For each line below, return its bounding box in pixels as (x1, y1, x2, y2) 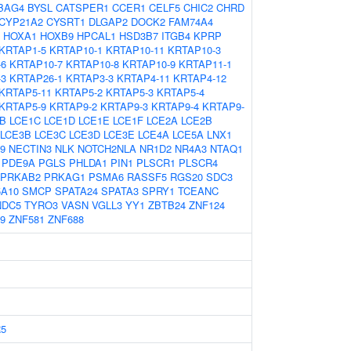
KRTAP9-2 (49, 99, 97, 114)
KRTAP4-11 (117, 71, 170, 85)
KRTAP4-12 (173, 71, 226, 85)
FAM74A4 (168, 14, 213, 29)
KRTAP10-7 (9, 56, 63, 71)
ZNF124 (189, 197, 225, 212)
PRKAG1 (44, 169, 85, 184)
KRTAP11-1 (179, 56, 232, 71)
